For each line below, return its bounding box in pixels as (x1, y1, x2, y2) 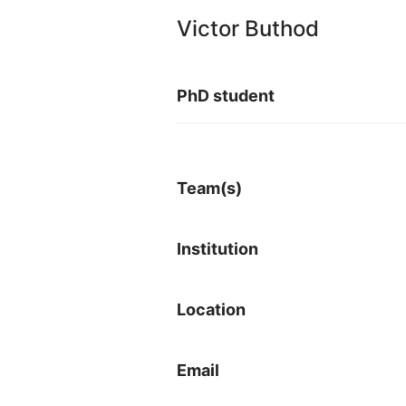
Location (177, 300, 249, 319)
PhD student (177, 86, 275, 105)
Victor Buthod (177, 15, 319, 42)
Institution (177, 239, 262, 258)
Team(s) (177, 179, 246, 198)
